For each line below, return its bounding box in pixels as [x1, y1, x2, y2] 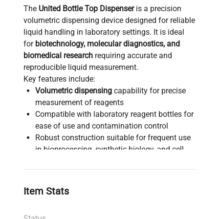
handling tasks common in [35, 179, 129, 189]
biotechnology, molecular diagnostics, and [35, 39, 180, 48]
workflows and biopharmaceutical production [35, 191, 191, 201]
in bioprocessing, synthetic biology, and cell [35, 144, 184, 154]
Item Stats [23, 185, 69, 197]
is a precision [134, 3, 181, 13]
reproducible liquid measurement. [23, 62, 138, 72]
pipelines [35, 203, 66, 213]
